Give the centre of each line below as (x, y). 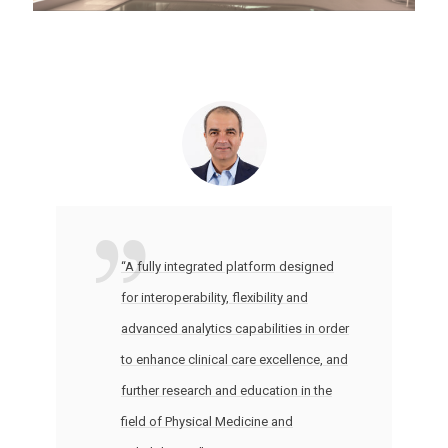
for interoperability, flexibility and (214, 297)
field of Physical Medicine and (206, 421)
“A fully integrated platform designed (227, 266)
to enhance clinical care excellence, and (234, 359)
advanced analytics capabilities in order (234, 328)
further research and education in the (226, 390)
